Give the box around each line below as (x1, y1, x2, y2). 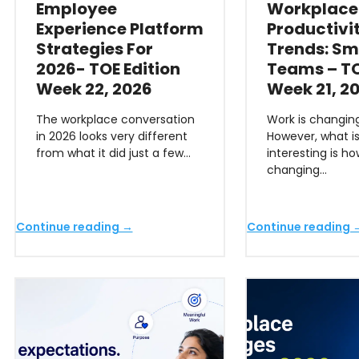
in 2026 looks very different (35, 128, 188, 144)
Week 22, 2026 (35, 78, 152, 100)
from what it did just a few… (35, 145, 191, 161)
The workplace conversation (35, 111, 195, 127)
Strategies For (35, 38, 153, 60)
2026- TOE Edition (35, 58, 180, 80)
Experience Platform (35, 18, 204, 40)
